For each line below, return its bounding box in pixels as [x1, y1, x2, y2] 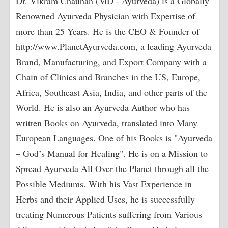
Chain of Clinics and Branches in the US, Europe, [16, 70, 201, 83]
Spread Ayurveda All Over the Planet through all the [16, 162, 209, 175]
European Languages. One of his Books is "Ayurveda [16, 131, 213, 144]
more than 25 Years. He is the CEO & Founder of [16, 24, 200, 37]
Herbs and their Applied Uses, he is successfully [16, 192, 195, 205]
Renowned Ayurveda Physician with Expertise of [16, 9, 196, 22]
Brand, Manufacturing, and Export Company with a [16, 55, 207, 68]
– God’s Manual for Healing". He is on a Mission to [16, 147, 208, 159]
